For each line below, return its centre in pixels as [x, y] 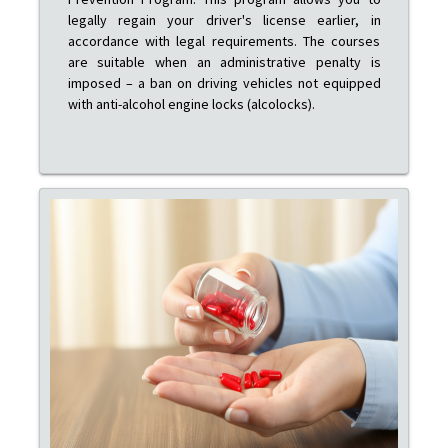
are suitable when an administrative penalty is [224, 61]
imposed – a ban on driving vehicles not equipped [224, 82]
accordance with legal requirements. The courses [224, 40]
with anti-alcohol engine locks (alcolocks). [191, 103]
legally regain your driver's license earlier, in [224, 19]
